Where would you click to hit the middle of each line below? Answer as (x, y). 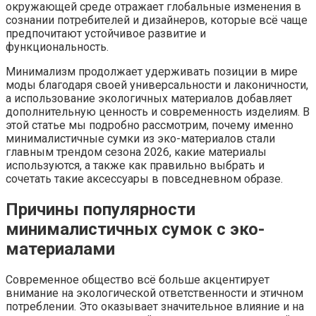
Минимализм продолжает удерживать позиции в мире (152, 71)
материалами (60, 249)
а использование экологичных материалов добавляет (149, 98)
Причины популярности (101, 209)
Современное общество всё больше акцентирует (138, 279)
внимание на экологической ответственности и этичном (154, 293)
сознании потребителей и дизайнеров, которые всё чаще (157, 20)
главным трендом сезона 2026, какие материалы (136, 152)
